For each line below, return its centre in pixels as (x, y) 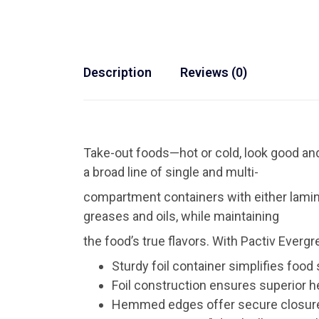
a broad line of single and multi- (171, 172)
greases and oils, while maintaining (181, 216)
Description (117, 73)
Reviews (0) (214, 73)
